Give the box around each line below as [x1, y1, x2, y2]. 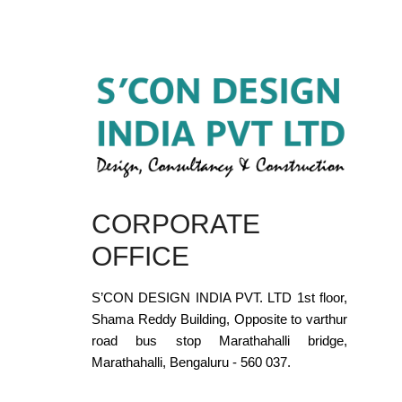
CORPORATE [92, 208, 260, 239]
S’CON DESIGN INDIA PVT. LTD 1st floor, [92, 289, 347, 305]
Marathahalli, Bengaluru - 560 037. [92, 354, 291, 370]
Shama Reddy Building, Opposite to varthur [92, 310, 347, 327]
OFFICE [92, 240, 189, 271]
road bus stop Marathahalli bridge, [92, 332, 347, 348]
